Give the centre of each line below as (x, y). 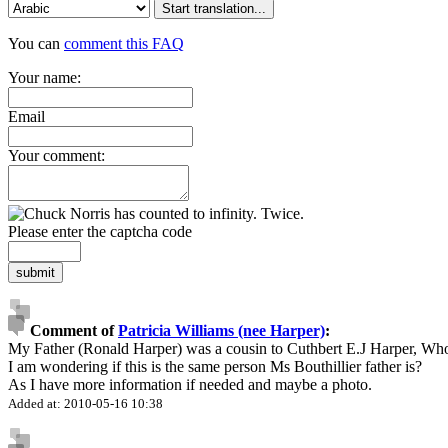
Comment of (74, 330)
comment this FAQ (124, 43)
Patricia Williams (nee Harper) (221, 330)
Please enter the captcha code (100, 231)
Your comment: (56, 155)
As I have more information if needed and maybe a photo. (190, 384)
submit (35, 272)
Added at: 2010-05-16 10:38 (85, 403)
